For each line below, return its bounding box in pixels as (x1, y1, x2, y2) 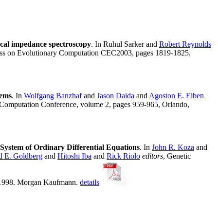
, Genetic (163, 152, 191, 161)
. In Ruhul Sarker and (91, 40, 159, 49)
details (80, 178, 99, 187)
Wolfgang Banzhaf (24, 91, 82, 100)
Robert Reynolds (159, 40, 211, 49)
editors (142, 152, 163, 161)
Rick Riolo (107, 152, 140, 161)
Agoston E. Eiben (149, 91, 204, 100)
